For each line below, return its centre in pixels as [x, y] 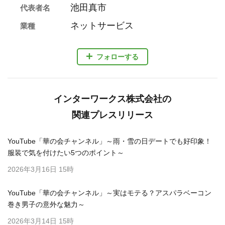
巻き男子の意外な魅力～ [46, 204]
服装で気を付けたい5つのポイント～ [66, 153]
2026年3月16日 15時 [41, 169]
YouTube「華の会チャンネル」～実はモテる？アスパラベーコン [109, 193]
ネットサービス [102, 26]
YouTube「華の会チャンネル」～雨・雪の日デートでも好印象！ [109, 141]
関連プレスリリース [113, 115]
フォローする [118, 57]
